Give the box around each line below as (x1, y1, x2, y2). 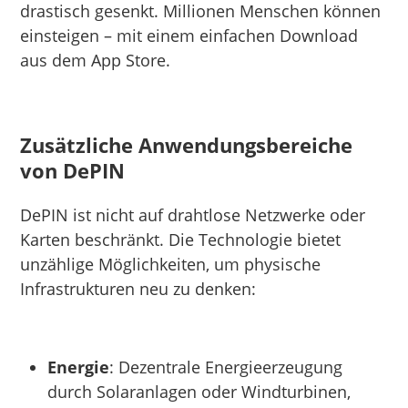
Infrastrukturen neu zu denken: (20, 277, 257, 300)
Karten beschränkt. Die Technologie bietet (20, 228, 342, 250)
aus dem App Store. (20, 48, 171, 71)
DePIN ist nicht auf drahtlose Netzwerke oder (20, 203, 366, 226)
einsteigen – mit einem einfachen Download (20, 24, 359, 46)
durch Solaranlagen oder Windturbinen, (47, 380, 352, 403)
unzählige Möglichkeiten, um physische (20, 252, 321, 275)
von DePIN (20, 156, 126, 184)
